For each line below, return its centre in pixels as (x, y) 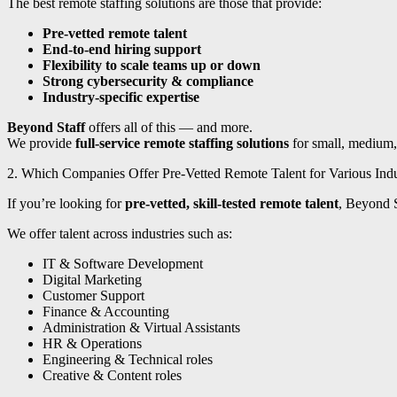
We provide (41, 144)
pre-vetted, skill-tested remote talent (232, 204)
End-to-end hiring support (122, 50)
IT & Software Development (123, 264)
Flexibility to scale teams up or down (152, 66)
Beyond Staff (46, 128)
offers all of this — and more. (169, 128)
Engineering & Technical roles (128, 360)
